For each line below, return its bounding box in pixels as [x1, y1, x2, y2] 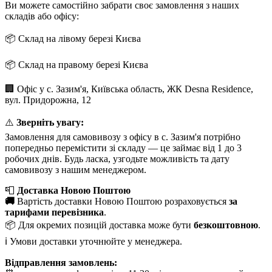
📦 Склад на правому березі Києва [5, 59, 148, 70]
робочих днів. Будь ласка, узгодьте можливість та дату [5, 153, 229, 164]
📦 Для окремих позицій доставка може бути [5, 219, 194, 230]
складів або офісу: [5, 10, 79, 21]
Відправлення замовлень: [5, 257, 117, 268]
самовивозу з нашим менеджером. [5, 164, 146, 175]
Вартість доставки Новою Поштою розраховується [17, 195, 229, 206]
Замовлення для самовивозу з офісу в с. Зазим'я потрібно [5, 131, 240, 142]
